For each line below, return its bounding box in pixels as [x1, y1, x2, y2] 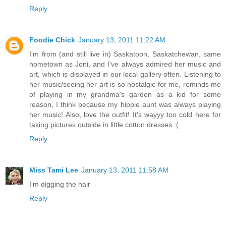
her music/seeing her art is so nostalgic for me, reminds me [29, 80, 221, 89]
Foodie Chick [29, 36, 75, 44]
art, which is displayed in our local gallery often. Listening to [29, 70, 221, 79]
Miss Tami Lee [29, 166, 78, 175]
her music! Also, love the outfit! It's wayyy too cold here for [29, 110, 221, 119]
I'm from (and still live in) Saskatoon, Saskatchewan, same [29, 50, 221, 59]
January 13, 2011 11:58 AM [81, 166, 168, 175]
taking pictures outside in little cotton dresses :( [29, 121, 179, 129]
